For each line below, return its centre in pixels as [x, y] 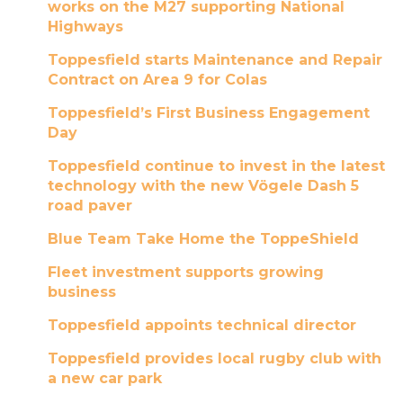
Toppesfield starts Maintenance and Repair [215, 60]
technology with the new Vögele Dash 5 [203, 186]
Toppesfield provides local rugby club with [214, 358]
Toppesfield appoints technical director [201, 325]
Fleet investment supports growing [185, 272]
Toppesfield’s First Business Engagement [208, 113]
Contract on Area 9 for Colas [157, 80]
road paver [90, 206]
